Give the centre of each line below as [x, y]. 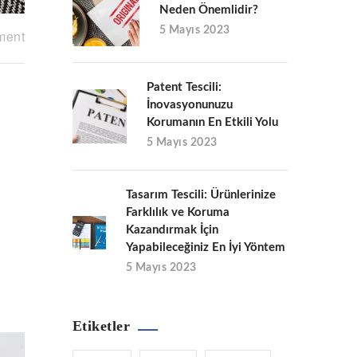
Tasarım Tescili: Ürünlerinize [201, 194]
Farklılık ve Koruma [178, 212]
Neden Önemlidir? [209, 10]
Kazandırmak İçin [172, 229]
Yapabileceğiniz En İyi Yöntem [206, 247]
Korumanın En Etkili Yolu [212, 122]
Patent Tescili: [184, 87]
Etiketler [102, 326]
